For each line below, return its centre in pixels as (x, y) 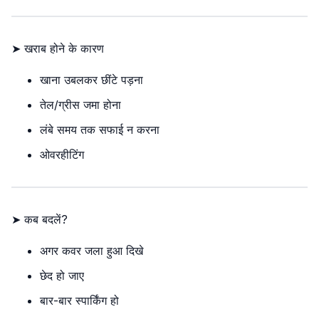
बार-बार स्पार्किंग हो (79, 300)
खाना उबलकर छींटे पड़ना (91, 80)
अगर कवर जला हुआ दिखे (91, 251)
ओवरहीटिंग (62, 155)
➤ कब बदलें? (40, 219)
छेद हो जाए (62, 276)
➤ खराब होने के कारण (58, 48)
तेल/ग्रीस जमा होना (80, 105)
